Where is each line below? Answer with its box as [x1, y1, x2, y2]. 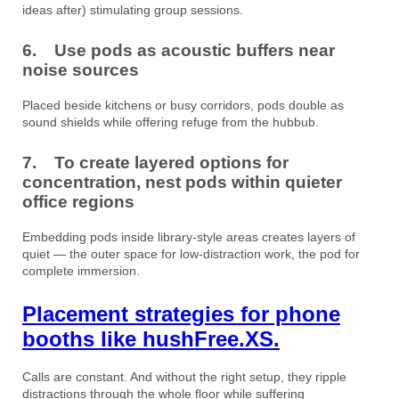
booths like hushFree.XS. [22, 326, 280, 351]
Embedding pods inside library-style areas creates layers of [22, 229, 355, 244]
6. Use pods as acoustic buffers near [22, 41, 335, 61]
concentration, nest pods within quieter [22, 172, 342, 191]
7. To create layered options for [22, 152, 289, 172]
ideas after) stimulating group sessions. [22, 3, 243, 18]
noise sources [22, 61, 139, 80]
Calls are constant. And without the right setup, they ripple [22, 370, 346, 385]
